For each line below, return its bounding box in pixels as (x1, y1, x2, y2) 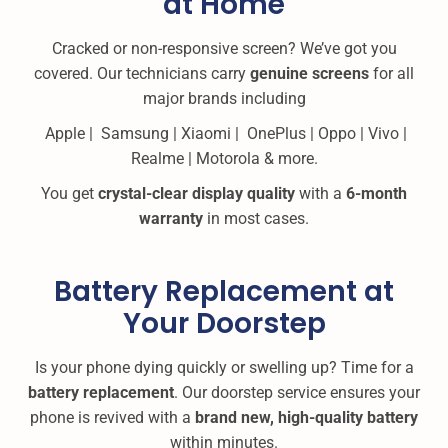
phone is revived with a (30, 408, 195, 428)
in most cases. (203, 209, 309, 229)
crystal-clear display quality (98, 184, 295, 204)
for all (369, 64, 414, 84)
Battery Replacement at (54, 272, 394, 312)
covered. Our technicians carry (34, 64, 250, 84)
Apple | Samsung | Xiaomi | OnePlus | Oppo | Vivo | (41, 124, 407, 144)
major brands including (142, 89, 306, 109)
